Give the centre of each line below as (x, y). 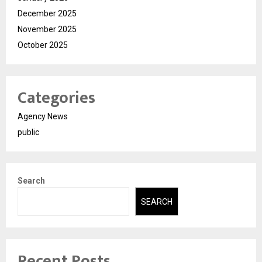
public (28, 132)
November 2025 (47, 30)
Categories (56, 98)
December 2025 (47, 14)
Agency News (43, 117)
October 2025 (43, 45)
